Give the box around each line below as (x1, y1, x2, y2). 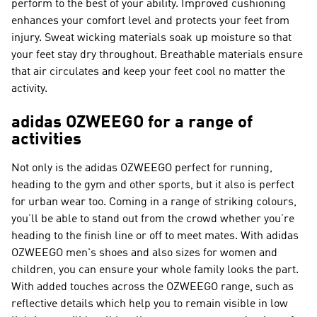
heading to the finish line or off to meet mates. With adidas (11, 231, 299, 242)
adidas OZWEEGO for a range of (11, 115, 253, 132)
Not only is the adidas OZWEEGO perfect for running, (11, 163, 272, 174)
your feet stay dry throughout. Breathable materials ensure (11, 50, 303, 61)
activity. (11, 83, 47, 95)
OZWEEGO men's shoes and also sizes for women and (11, 248, 277, 259)
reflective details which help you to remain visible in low (11, 299, 288, 310)
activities (11, 132, 81, 149)
